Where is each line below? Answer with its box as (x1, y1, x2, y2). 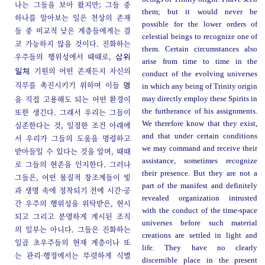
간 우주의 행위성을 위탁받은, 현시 (15, 198, 131, 209)
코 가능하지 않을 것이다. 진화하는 (15, 38, 131, 49)
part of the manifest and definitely (141, 182, 258, 190)
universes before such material (141, 219, 258, 228)
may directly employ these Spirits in (141, 95, 258, 104)
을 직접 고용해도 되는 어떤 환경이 (15, 94, 131, 105)
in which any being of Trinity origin (141, 82, 258, 91)
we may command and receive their (141, 144, 258, 153)
